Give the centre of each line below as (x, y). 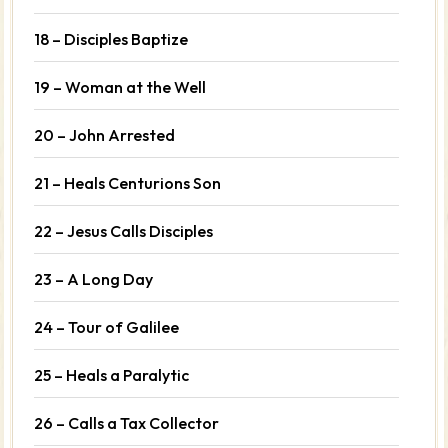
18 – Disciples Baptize (111, 38)
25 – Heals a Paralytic (112, 374)
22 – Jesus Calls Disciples (124, 230)
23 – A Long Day (94, 278)
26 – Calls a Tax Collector (127, 422)
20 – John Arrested (105, 134)
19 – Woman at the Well (120, 86)
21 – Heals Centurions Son (128, 182)
